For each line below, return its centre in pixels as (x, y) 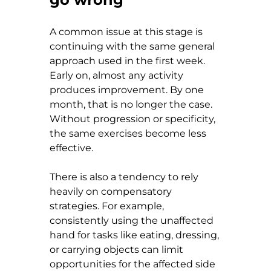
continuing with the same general (133, 46)
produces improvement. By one (128, 90)
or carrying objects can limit (118, 249)
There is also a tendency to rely (125, 177)
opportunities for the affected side (134, 264)
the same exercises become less (129, 133)
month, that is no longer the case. (132, 104)
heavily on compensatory (112, 191)
